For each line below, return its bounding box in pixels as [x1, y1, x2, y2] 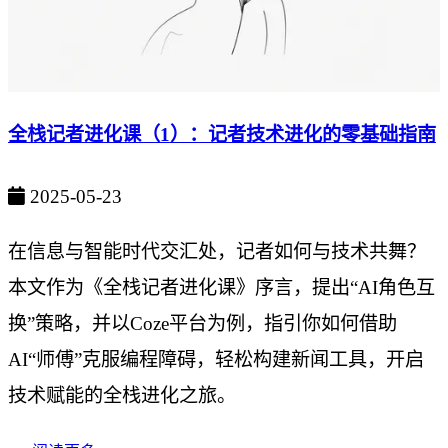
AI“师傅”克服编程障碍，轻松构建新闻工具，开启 [8, 349, 424, 371]
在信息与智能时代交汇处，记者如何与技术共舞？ [8, 241, 426, 263]
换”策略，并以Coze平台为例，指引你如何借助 [8, 313, 397, 335]
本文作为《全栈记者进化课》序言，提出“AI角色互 [8, 277, 435, 299]
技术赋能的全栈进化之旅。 [8, 385, 236, 407]
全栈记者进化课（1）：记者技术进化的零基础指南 [8, 124, 436, 146]
